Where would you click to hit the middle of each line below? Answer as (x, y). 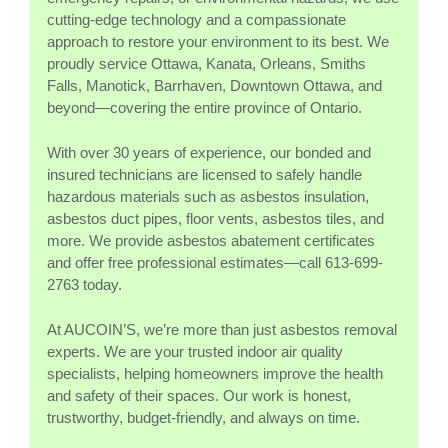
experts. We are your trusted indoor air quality (195, 351)
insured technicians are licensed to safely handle (204, 174)
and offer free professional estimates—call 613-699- (215, 262)
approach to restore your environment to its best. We (218, 41)
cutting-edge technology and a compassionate (196, 19)
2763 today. (84, 284)
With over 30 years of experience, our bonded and (209, 152)
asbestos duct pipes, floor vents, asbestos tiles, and (215, 218)
